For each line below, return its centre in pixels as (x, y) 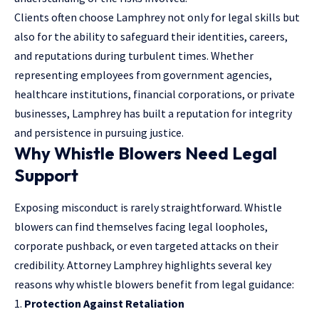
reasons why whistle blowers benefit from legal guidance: (154, 284)
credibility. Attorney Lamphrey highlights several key (143, 265)
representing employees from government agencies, (143, 74)
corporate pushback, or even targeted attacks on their (146, 245)
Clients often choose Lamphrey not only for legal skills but (157, 17)
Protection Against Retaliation (104, 303)
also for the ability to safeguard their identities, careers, (151, 36)
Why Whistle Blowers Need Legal (146, 153)
